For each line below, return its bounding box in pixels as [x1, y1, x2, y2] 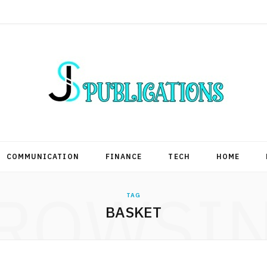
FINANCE [105, 152, 142, 161]
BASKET [105, 202, 162, 222]
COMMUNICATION [6, 152, 79, 161]
